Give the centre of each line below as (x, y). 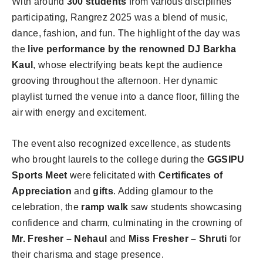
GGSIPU (226, 159)
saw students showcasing (185, 207)
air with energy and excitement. (79, 112)
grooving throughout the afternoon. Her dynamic (115, 80)
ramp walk (105, 207)
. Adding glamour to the (163, 191)
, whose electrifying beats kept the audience (128, 65)
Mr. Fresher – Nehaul (60, 238)
